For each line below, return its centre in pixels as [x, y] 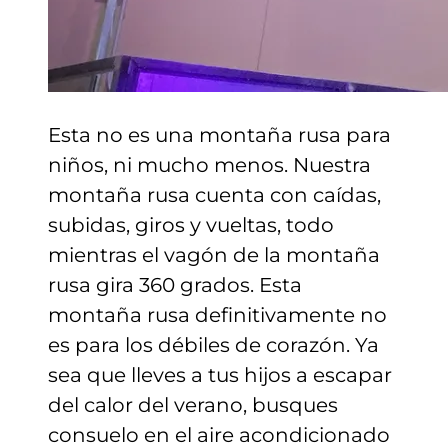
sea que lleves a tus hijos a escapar [220, 374]
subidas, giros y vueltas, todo [191, 224]
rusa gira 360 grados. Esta [175, 284]
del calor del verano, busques [193, 404]
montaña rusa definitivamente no [217, 314]
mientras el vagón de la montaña [214, 254]
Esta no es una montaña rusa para [219, 134]
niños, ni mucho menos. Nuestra [209, 164]
